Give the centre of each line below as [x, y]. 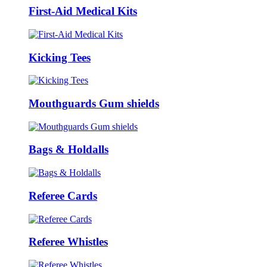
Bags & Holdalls [69, 150]
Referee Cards [63, 195]
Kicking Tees [60, 57]
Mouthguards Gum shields [94, 104]
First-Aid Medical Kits [83, 11]
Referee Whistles [68, 242]
